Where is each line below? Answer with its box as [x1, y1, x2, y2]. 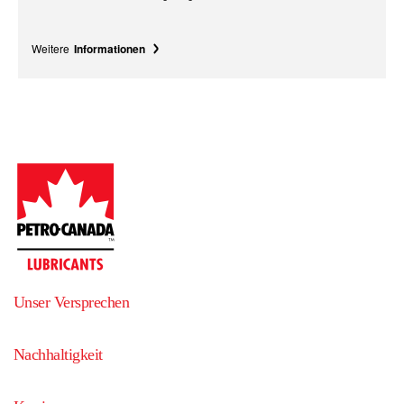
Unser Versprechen [14, 293, 129, 311]
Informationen [74, 41, 145, 57]
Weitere [32, 41, 69, 56]
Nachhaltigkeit [14, 345, 103, 363]
